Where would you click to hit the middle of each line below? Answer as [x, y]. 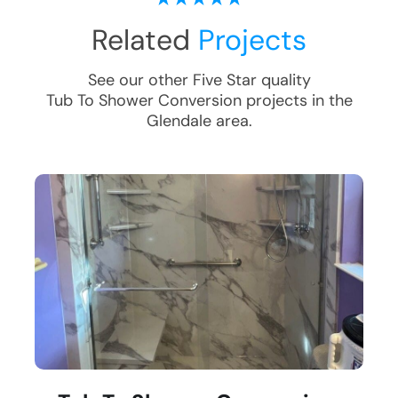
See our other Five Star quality [199, 80]
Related [145, 40]
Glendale [179, 121]
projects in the [297, 101]
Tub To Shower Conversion [143, 101]
